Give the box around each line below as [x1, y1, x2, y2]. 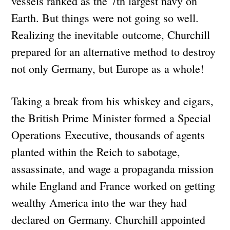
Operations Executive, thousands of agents [11, 127, 205, 142]
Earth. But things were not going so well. [11, 10, 203, 25]
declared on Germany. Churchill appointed [11, 212, 206, 227]
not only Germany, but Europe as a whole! [11, 61, 212, 76]
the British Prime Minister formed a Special [11, 110, 212, 125]
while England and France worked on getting [11, 178, 216, 193]
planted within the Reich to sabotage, [11, 144, 181, 159]
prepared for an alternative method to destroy [11, 44, 216, 59]
